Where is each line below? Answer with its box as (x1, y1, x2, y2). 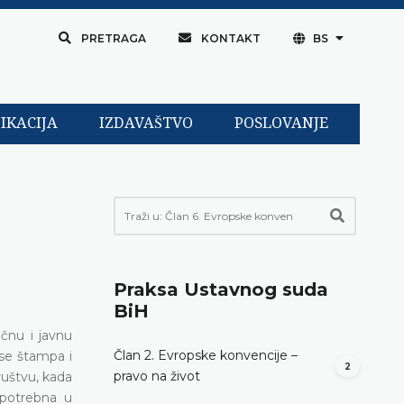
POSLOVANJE (234, 115, 328, 133)
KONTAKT (200, 32, 261, 45)
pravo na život (114, 367, 200, 384)
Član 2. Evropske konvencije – (114, 346, 298, 363)
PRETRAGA (80, 32, 146, 45)
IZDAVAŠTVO (98, 115, 193, 133)
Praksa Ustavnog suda (114, 278, 328, 300)
